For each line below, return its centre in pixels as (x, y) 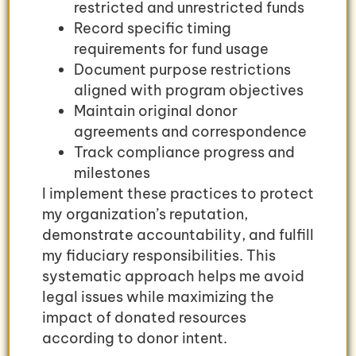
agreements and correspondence (190, 131)
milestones (112, 172)
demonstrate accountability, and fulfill (178, 234)
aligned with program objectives (189, 90)
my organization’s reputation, (145, 214)
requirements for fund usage (171, 48)
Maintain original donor (156, 110)
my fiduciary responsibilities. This (159, 255)
